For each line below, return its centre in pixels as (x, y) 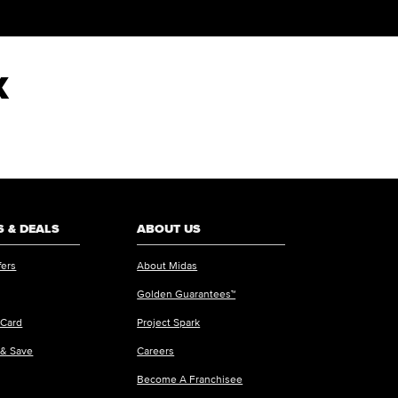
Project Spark (169, 322)
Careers (156, 350)
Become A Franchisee (190, 378)
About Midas (167, 265)
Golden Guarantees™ (187, 293)
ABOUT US (169, 229)
